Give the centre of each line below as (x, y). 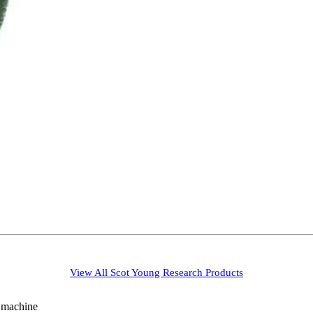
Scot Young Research (156, 272)
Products (223, 272)
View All (90, 272)
